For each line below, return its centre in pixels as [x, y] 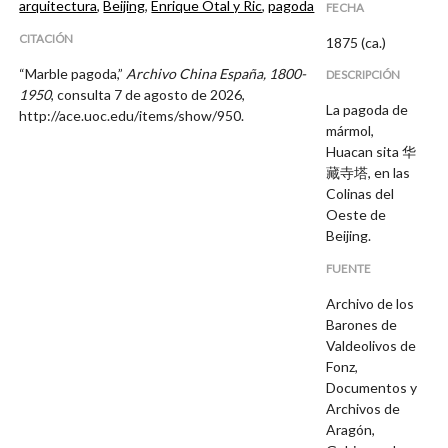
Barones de [362, 324]
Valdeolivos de [371, 345]
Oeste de [356, 215]
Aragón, [351, 429]
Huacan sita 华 [371, 152]
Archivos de [363, 408]
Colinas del [360, 194]
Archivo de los [370, 303]
